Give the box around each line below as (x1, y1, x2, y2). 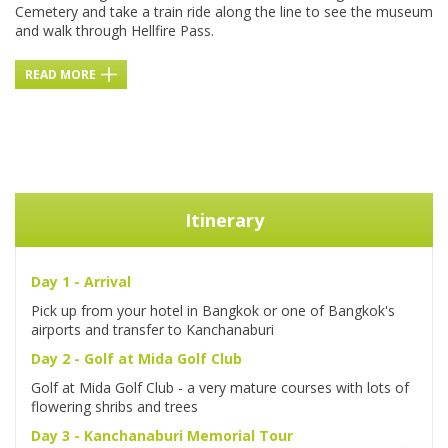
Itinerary (184, 208, 264, 233)
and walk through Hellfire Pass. (15, 21, 214, 41)
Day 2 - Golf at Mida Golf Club (31, 349, 242, 369)
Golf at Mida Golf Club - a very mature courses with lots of (31, 378, 409, 398)
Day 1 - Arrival (31, 272, 131, 292)
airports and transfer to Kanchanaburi (31, 320, 274, 340)
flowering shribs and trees (31, 397, 198, 417)
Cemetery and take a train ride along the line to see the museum (15, 2, 433, 22)
